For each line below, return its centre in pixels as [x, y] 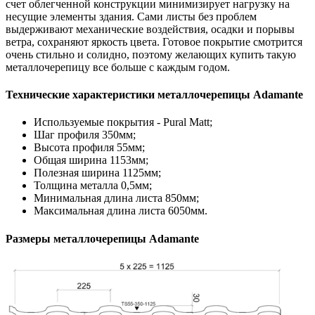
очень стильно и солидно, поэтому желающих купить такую [151, 54]
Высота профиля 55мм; [89, 148]
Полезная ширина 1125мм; [97, 173]
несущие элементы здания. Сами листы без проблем [131, 16]
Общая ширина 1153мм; [91, 160]
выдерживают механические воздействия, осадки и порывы [150, 29]
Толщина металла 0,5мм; [93, 186]
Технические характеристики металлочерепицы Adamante [154, 95]
